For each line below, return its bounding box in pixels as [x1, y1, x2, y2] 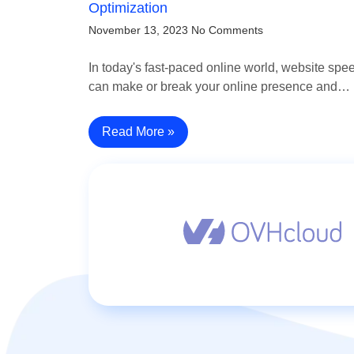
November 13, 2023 [88, 24, 188, 37]
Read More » [102, 125, 175, 139]
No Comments [191, 24, 263, 37]
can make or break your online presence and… [88, 80, 350, 94]
